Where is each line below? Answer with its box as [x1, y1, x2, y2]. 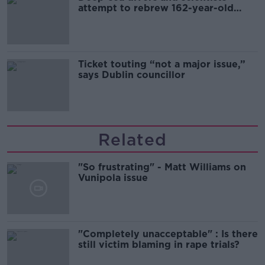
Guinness [78, 12, 122, 24]
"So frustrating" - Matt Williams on [78, 161, 246, 173]
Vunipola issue [78, 172, 148, 183]
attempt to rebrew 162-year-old [78, 2, 234, 14]
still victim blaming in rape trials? [78, 238, 240, 250]
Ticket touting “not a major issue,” [78, 58, 245, 70]
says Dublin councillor [78, 69, 185, 80]
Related [98, 129, 167, 150]
